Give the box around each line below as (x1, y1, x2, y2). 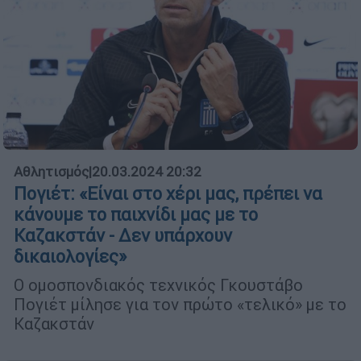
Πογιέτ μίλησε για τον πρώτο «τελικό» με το (14, 294, 346, 315)
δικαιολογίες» (14, 246, 127, 268)
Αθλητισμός (14, 163, 89, 181)
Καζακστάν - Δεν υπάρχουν (14, 225, 232, 247)
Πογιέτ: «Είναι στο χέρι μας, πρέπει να (14, 183, 322, 205)
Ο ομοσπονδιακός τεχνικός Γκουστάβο (14, 275, 303, 296)
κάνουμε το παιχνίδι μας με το (14, 204, 258, 226)
